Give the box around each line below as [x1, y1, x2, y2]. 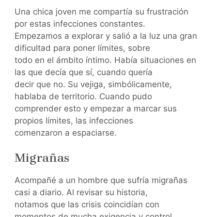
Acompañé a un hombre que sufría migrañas [15, 175, 187, 186]
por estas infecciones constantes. [15, 18, 145, 29]
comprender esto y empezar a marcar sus [15, 103, 177, 113]
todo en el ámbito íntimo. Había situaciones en [15, 55, 196, 65]
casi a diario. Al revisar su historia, [15, 187, 148, 198]
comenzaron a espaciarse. [15, 127, 117, 138]
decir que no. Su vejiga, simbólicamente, [15, 79, 172, 89]
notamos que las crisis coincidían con [15, 200, 159, 210]
